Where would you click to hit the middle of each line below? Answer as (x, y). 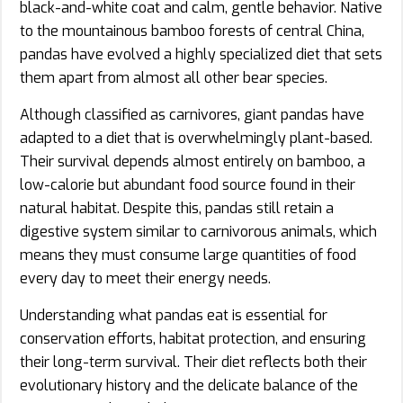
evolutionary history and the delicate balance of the (189, 385)
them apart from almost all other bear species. (174, 77)
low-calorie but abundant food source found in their (188, 184)
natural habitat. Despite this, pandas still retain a (177, 208)
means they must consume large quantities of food (188, 255)
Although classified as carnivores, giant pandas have (192, 114)
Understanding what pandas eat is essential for (174, 315)
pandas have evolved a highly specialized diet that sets (201, 54)
